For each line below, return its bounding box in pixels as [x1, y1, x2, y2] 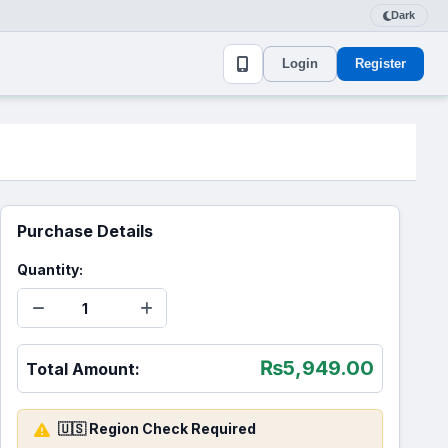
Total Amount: [26, 358, 140, 379]
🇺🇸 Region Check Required [58, 420, 256, 437]
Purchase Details [17, 221, 153, 241]
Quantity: [17, 261, 83, 278]
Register [355, 55, 406, 71]
